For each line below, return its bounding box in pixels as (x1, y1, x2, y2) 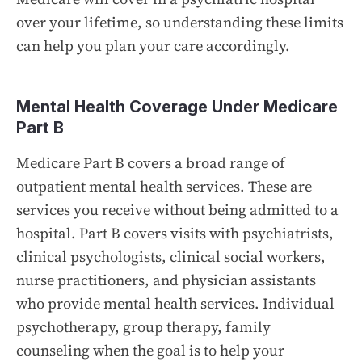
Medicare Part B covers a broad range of (16, 152, 285, 173)
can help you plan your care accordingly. (16, 35, 290, 56)
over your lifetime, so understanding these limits (16, 11, 343, 32)
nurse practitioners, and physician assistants (16, 269, 316, 290)
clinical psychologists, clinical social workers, (16, 246, 326, 267)
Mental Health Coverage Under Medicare (16, 96, 338, 116)
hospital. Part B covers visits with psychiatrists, (16, 222, 334, 243)
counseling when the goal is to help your (16, 339, 284, 360)
